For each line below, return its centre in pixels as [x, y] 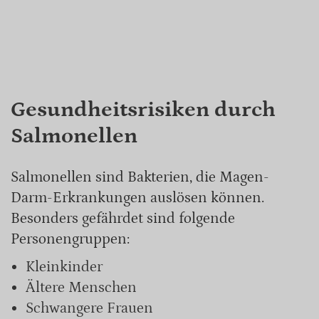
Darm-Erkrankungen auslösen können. [137, 198]
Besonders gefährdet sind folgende [123, 218]
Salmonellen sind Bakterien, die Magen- [140, 177]
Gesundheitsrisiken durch [143, 109]
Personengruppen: [70, 239]
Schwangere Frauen [89, 309]
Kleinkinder [64, 267]
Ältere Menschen [81, 288]
